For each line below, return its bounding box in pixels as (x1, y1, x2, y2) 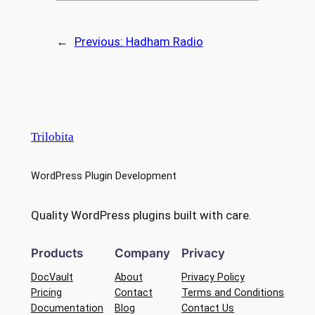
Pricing (30, 286, 62, 299)
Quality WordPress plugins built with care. (30, 207, 252, 222)
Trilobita (30, 130, 74, 144)
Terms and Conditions (181, 286, 285, 299)
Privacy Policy (181, 271, 245, 283)
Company (115, 245, 170, 260)
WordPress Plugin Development (30, 169, 176, 182)
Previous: (74, 34, 126, 49)
